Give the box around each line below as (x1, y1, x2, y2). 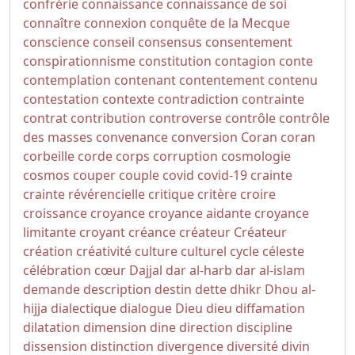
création (23, 242, 73, 260)
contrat (23, 109, 67, 127)
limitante (23, 223, 76, 241)
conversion (171, 128, 238, 146)
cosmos (23, 166, 70, 184)
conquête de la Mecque (150, 14, 290, 32)
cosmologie (221, 147, 291, 165)
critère (197, 185, 237, 203)
